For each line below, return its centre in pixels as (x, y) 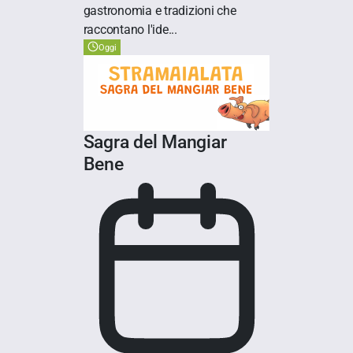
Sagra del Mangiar (155, 142)
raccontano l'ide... (130, 30)
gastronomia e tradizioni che (160, 11)
